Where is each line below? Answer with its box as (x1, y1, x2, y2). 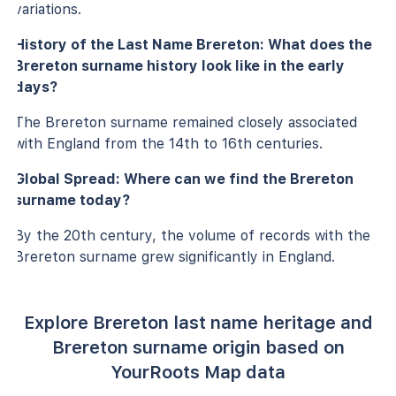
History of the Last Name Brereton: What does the (14, 35, 372, 53)
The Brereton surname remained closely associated (14, 113, 357, 131)
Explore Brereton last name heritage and (23, 311, 373, 333)
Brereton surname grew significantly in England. (14, 247, 335, 265)
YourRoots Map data (110, 361, 286, 383)
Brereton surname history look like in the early (14, 57, 345, 74)
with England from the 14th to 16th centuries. (14, 134, 323, 152)
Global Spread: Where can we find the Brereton (14, 170, 354, 187)
